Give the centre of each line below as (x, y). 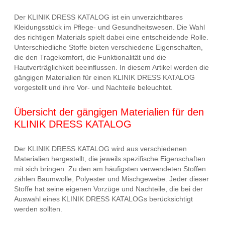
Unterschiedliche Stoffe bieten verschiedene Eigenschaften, (108, 47)
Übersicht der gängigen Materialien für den (109, 112)
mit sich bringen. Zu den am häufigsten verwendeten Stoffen (110, 168)
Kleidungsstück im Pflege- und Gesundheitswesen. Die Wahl (109, 27)
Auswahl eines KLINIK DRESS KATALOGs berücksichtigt (103, 199)
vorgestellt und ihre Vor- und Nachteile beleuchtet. (93, 88)
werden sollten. (38, 209)
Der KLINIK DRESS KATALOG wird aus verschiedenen (100, 148)
